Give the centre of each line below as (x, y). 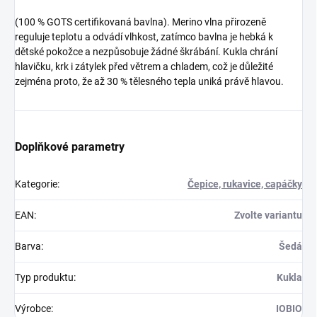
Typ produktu (44, 277)
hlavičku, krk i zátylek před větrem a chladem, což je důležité (144, 66)
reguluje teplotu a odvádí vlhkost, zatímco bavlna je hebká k (144, 36)
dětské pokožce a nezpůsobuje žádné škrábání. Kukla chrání (146, 51)
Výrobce (33, 308)
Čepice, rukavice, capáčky (245, 184)
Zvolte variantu (268, 215)
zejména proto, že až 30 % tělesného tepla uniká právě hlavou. (149, 81)
